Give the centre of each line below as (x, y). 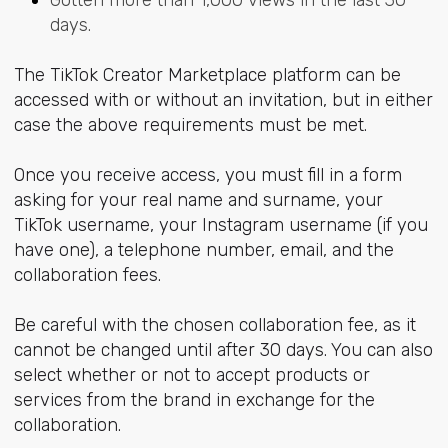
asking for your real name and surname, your (198, 200)
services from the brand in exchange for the (194, 400)
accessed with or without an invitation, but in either (223, 100)
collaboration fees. (87, 275)
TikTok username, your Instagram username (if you (220, 225)
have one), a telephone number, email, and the (203, 250)
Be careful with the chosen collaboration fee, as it (214, 325)
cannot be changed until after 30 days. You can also (223, 350)
